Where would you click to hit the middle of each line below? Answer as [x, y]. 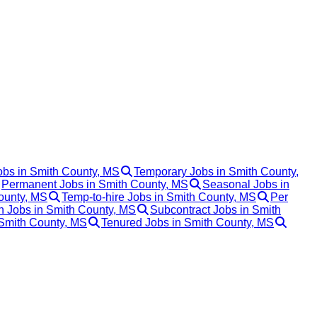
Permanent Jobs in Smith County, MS [95, 184]
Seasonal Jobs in [246, 184]
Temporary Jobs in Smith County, [216, 171]
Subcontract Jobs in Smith [215, 209]
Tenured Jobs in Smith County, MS [188, 222]
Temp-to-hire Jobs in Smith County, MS [159, 197]
